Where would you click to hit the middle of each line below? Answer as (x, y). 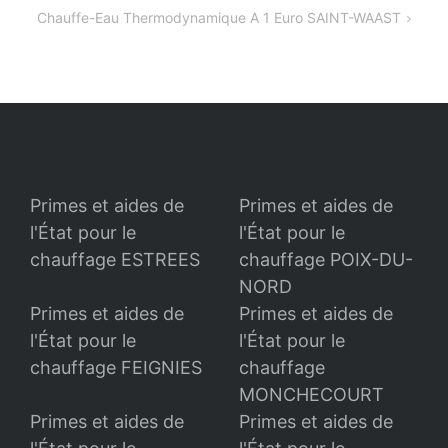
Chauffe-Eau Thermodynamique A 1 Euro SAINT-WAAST (219, 18)
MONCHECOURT (311, 395)
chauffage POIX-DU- (326, 260)
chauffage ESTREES (115, 260)
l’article (56, 34)
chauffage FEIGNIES (116, 368)
